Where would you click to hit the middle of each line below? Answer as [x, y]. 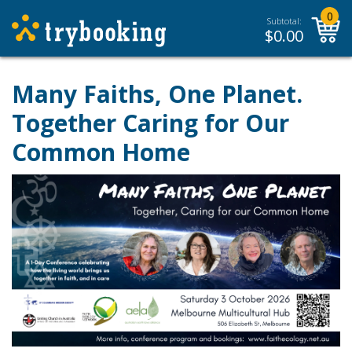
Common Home [101, 152]
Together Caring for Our [150, 123]
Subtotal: [284, 21]
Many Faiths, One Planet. [157, 94]
